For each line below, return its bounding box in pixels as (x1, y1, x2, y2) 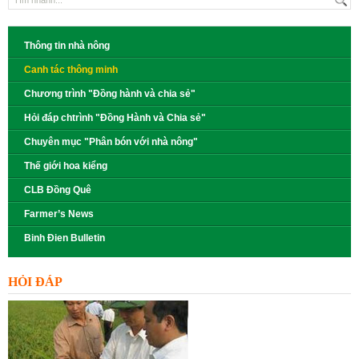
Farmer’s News (24, 208, 94, 220)
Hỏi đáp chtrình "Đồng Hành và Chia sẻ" (24, 112, 206, 123)
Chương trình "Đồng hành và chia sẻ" (24, 88, 196, 99)
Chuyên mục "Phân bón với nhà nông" (24, 136, 198, 147)
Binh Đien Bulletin (24, 232, 105, 244)
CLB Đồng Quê (24, 184, 91, 196)
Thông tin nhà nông (24, 40, 110, 51)
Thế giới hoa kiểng (24, 160, 107, 171)
